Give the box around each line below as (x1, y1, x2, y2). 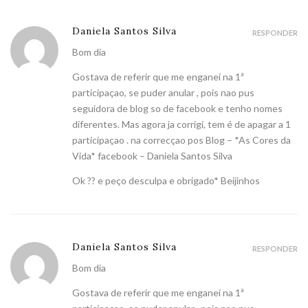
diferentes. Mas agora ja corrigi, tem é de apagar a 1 (72, 118, 291, 131)
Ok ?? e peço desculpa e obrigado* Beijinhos (72, 175, 260, 187)
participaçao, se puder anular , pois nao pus (72, 87, 254, 99)
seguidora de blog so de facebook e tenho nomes (72, 102, 283, 115)
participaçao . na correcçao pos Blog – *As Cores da (72, 134, 291, 146)
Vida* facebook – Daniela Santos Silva (72, 150, 232, 162)
